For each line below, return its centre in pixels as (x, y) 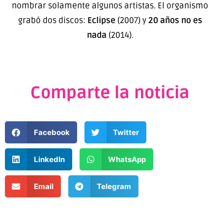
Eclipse (101, 20)
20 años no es (175, 20)
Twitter (126, 132)
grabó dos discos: (53, 20)
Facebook (52, 132)
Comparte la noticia (110, 93)
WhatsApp (127, 159)
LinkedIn (49, 159)
